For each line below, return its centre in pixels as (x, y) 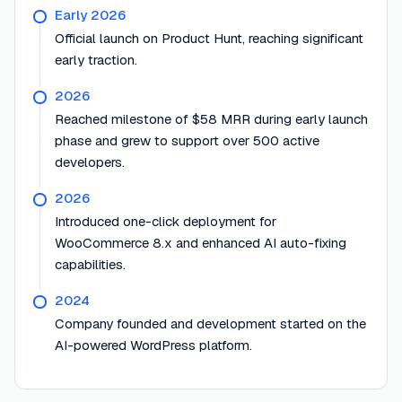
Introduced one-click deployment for (166, 222)
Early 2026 (90, 15)
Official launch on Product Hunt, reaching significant (209, 39)
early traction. (96, 60)
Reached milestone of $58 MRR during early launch (211, 119)
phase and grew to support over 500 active (187, 141)
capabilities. (90, 265)
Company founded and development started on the (210, 324)
